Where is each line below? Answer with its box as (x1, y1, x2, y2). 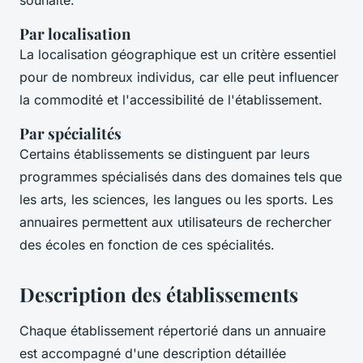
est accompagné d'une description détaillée (19, 344, 286, 361)
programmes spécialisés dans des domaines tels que (19, 168, 342, 185)
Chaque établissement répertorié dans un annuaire (19, 322, 326, 339)
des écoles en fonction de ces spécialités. (19, 236, 275, 253)
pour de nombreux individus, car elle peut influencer (19, 68, 339, 85)
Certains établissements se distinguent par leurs (19, 145, 310, 162)
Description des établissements (19, 280, 298, 307)
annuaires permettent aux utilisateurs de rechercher (19, 213, 331, 230)
